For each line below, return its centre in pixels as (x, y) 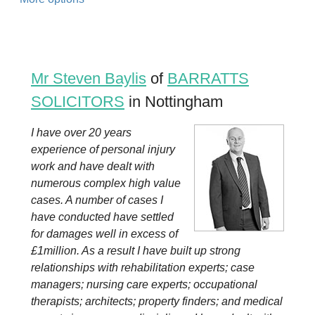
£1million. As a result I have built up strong (136, 251)
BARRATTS (208, 78)
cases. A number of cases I (97, 200)
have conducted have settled (102, 217)
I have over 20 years (81, 133)
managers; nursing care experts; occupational (144, 284)
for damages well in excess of (104, 234)
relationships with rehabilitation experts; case (143, 268)
